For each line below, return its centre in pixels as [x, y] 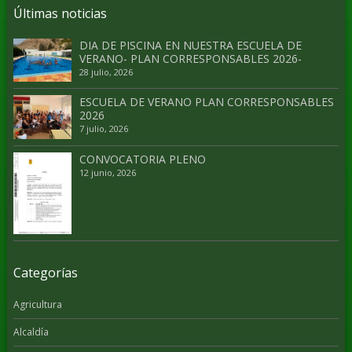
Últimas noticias [60, 13]
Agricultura [37, 305]
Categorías [45, 273]
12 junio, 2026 [107, 172]
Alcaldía [31, 332]
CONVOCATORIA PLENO [142, 159]
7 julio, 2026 [103, 129]
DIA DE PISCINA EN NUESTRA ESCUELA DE [190, 45]
